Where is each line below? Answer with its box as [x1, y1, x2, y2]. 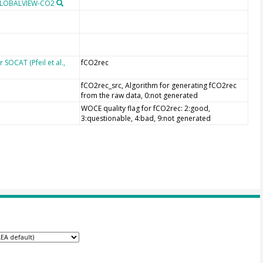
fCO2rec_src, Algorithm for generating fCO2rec [80, 80, 237, 90]
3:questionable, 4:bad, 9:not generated [80, 113, 211, 123]
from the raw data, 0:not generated [80, 90, 198, 100]
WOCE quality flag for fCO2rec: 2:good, [80, 103, 210, 113]
